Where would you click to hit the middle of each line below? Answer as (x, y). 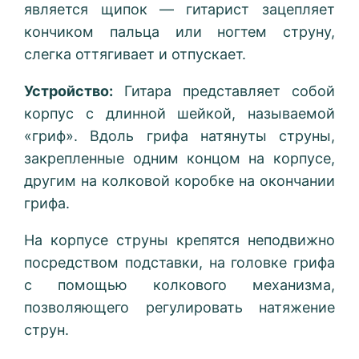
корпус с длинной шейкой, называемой (179, 114)
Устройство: (69, 91)
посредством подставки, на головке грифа (179, 263)
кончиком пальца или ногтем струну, (179, 32)
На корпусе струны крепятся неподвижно (179, 240)
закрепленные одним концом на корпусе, (179, 159)
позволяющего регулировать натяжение (179, 308)
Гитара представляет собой (224, 91)
